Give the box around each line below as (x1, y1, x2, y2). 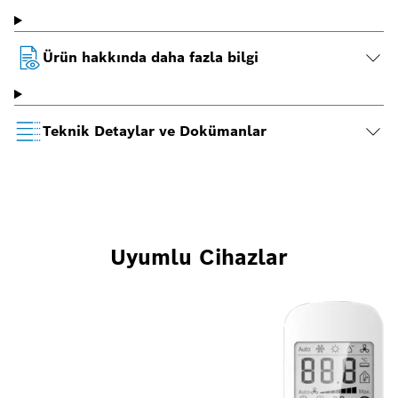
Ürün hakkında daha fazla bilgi (43, 48, 259, 68)
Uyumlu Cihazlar (110, 243, 288, 272)
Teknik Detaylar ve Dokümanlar (43, 122, 267, 141)
